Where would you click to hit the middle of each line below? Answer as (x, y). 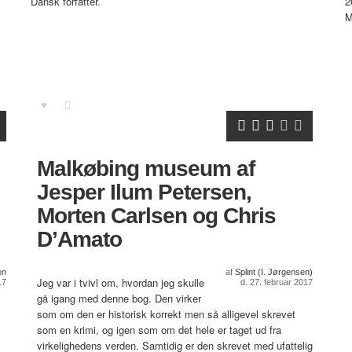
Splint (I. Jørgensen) (274, 272)
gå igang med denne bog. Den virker (119, 299)
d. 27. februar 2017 (277, 282)
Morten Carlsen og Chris (156, 216)
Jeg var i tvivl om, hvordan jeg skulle (121, 283)
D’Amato (79, 240)
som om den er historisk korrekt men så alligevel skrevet (166, 314)
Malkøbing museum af (146, 169)
